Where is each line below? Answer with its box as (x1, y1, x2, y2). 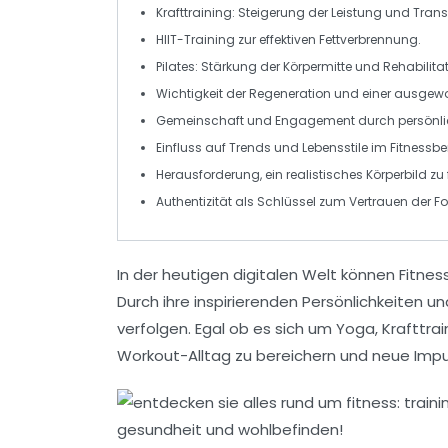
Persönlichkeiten (302, 290, 423, 312)
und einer (331, 84, 394, 102)
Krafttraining (156, 3, 232, 21)
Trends (229, 138, 271, 156)
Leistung (331, 3, 382, 21)
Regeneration (249, 84, 331, 102)
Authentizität (156, 192, 232, 210)
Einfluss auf (156, 138, 229, 156)
